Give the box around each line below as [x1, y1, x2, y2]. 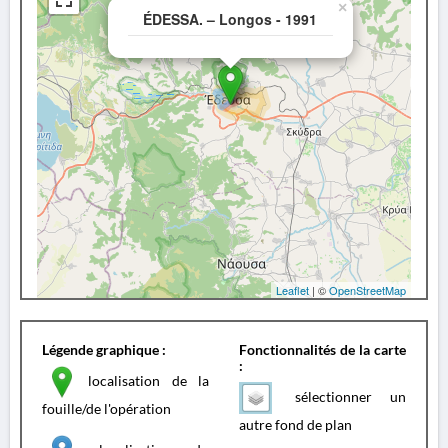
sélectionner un [277, 387, 406, 405]
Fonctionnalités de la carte [239, 341, 406, 358]
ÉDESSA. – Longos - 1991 [143, 9, 317, 29]
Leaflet [276, 282, 309, 298]
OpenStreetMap [329, 282, 406, 298]
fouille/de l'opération [42, 400, 171, 417]
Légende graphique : [42, 341, 166, 358]
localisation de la [76, 371, 209, 389]
